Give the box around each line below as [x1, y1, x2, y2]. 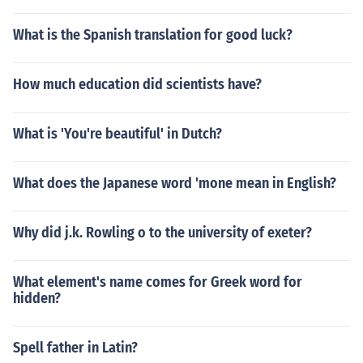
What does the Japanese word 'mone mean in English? [13, 174, 336, 192]
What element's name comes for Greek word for [13, 273, 302, 291]
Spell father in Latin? [13, 339, 138, 357]
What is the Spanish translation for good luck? [13, 26, 293, 44]
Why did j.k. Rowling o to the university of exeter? [13, 224, 312, 241]
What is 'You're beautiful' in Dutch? [13, 125, 222, 143]
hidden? [13, 289, 61, 307]
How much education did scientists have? [13, 75, 262, 93]
